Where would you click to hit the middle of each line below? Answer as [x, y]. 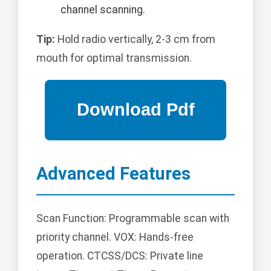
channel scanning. [103, 9]
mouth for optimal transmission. [114, 58]
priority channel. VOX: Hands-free [115, 237]
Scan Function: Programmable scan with [133, 219]
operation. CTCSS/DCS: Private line [120, 256]
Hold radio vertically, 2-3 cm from [135, 39]
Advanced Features [113, 173]
